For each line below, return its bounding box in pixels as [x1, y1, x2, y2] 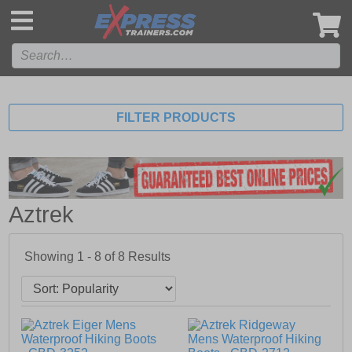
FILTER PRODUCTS [116, 111, 236, 124]
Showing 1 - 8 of [24, 250, 119, 264]
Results [128, 250, 171, 264]
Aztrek [9, 202, 75, 228]
